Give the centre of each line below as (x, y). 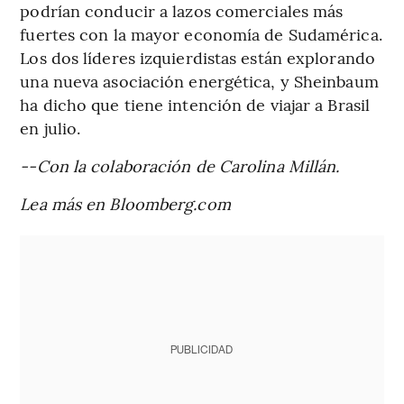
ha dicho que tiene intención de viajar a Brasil (195, 104)
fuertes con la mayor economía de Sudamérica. (201, 33)
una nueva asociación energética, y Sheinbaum (199, 80)
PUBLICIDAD (202, 349)
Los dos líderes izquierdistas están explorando (197, 57)
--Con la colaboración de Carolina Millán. (180, 165)
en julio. (50, 127)
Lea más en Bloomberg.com (125, 203)
